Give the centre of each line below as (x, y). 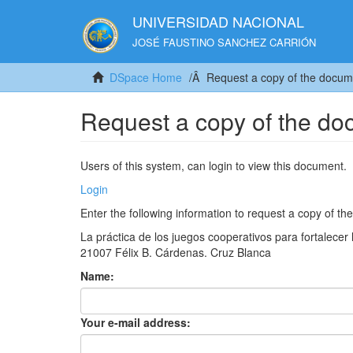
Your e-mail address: (137, 322)
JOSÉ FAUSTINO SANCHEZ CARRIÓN (224, 42)
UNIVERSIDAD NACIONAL (218, 21)
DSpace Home (146, 77)
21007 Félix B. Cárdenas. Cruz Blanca (176, 252)
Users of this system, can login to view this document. (214, 165)
